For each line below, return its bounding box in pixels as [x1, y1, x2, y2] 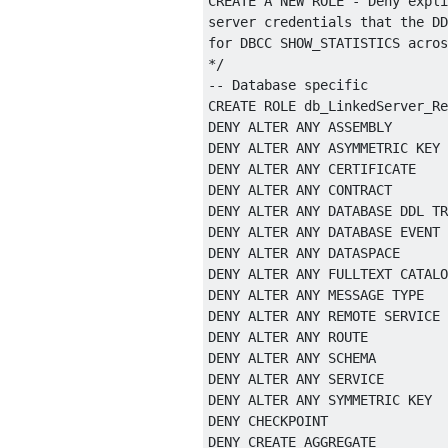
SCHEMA [328, 350, 376, 367]
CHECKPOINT [248, 413, 328, 430]
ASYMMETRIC [320, 140, 416, 157]
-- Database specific [208, 77, 368, 94]
